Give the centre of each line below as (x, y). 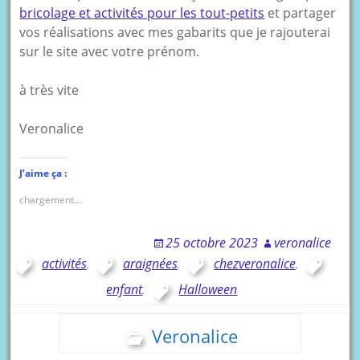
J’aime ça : (43, 173)
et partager (301, 12)
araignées (150, 263)
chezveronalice (254, 263)
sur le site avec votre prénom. (110, 51)
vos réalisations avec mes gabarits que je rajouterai (175, 32)
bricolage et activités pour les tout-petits (142, 12)
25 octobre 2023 (211, 242)
